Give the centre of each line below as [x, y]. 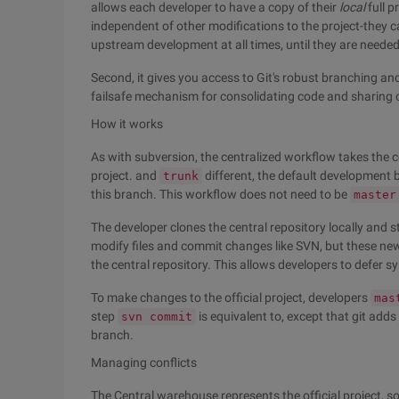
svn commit [157, 317]
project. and [125, 175]
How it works [127, 124]
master [375, 195]
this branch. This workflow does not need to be [220, 194]
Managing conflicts [144, 362]
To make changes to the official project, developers [231, 297]
